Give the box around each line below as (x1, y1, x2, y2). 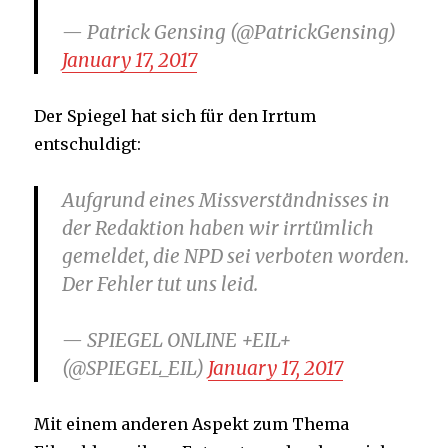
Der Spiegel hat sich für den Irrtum (34, 106, 317, 127)
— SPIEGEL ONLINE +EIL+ (62, 328, 293, 353)
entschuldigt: (34, 134, 142, 155)
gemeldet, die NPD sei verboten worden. (62, 244, 410, 269)
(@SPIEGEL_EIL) (62, 356, 209, 381)
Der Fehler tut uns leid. (62, 272, 259, 297)
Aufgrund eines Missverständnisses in (62, 188, 391, 213)
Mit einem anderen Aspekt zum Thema (34, 414, 350, 435)
